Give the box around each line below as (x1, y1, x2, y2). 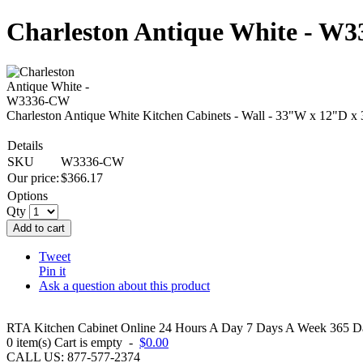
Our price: (7, 170, 59, 185)
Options (7, 188, 48, 203)
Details (7, 138, 43, 152)
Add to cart (13, 221, 65, 234)
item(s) (16, 335, 51, 349)
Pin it (39, 263, 66, 278)
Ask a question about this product (39, 278, 210, 293)
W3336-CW (61, 154, 124, 169)
